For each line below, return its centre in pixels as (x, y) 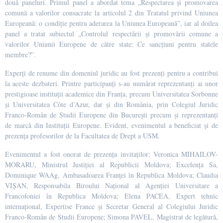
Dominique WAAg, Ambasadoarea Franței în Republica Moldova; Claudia (111, 175)
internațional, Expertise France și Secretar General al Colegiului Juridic (111, 206)
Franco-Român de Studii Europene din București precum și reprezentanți (111, 114)
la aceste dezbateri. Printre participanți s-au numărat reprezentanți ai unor (111, 83)
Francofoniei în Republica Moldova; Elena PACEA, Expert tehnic (111, 196)
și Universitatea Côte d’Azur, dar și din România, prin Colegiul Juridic (111, 104)
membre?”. (20, 54)
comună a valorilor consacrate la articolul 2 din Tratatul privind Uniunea (111, 12)
